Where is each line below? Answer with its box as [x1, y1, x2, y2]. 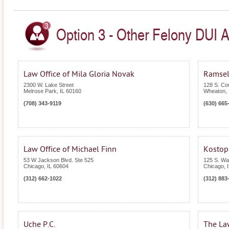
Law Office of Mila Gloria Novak [24, 70, 134, 79]
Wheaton [203, 88, 225, 95]
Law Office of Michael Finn [24, 145, 117, 154]
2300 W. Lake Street [24, 82, 74, 88]
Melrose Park [24, 88, 57, 95]
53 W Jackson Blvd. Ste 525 [24, 157, 94, 164]
